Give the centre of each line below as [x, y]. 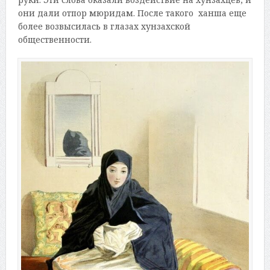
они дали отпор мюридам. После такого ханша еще [132, 13]
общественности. [55, 39]
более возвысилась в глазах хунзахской [104, 26]
